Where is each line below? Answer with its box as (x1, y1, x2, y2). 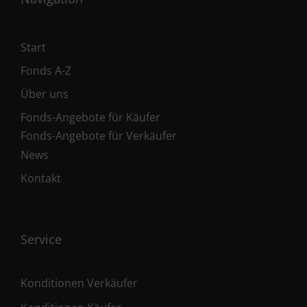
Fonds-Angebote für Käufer (21, 110, 160, 125)
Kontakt (21, 171, 61, 186)
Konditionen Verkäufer (21, 275, 138, 291)
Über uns (21, 86, 69, 102)
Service (21, 231, 62, 248)
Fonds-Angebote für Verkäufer (21, 128, 177, 144)
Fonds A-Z (21, 63, 71, 79)
